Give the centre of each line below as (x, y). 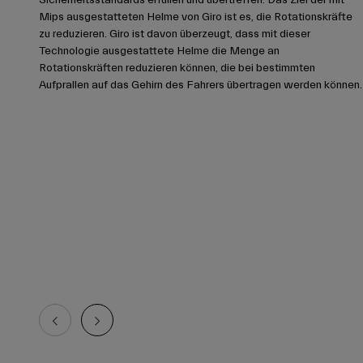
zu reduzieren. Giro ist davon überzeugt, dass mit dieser (175, 34)
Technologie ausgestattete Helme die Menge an (159, 51)
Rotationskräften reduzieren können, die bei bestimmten (177, 68)
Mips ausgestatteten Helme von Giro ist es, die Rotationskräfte (196, 17)
